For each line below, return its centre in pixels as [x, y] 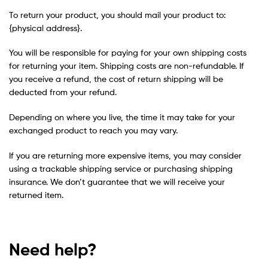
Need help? [53, 250]
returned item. [36, 195]
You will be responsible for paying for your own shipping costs [128, 53]
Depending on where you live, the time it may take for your [122, 117]
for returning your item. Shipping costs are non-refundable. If [127, 66]
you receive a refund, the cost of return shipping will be [116, 79]
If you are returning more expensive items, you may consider [125, 156]
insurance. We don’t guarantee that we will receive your [117, 182]
